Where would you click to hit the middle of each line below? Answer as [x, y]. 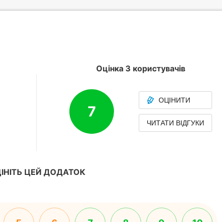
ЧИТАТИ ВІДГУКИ [175, 123]
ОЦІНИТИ [174, 100]
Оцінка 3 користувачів [141, 68]
